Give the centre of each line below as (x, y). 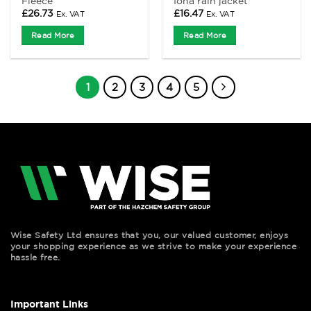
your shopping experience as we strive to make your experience (154, 246)
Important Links (49, 303)
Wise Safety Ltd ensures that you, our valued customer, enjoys (150, 235)
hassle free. (35, 258)
